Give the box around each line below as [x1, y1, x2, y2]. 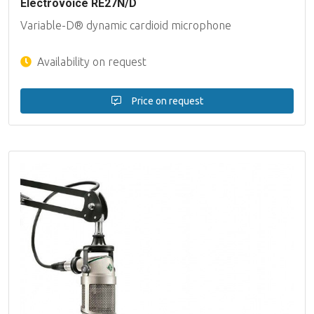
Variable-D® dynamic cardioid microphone [20, 18, 231, 32]
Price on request [129, 95, 203, 107]
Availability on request [34, 55, 146, 68]
